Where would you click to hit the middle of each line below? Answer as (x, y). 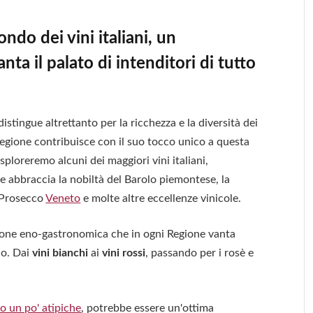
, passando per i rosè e (200, 253)
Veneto (63, 198)
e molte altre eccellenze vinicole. (161, 198)
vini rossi (124, 253)
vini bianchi (60, 253)
